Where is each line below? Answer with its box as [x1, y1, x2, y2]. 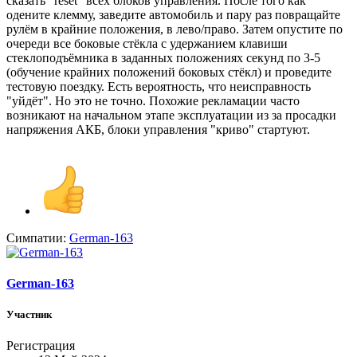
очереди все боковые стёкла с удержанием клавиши [6, 36, 288, 50]
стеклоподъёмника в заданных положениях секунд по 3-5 [6, 50, 320, 65]
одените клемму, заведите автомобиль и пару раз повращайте [6, 7, 340, 22]
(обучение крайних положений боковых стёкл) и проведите [6, 65, 331, 79]
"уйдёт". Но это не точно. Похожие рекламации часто [6, 93, 300, 108]
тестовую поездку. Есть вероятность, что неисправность [6, 79, 311, 93]
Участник [6, 308, 52, 321]
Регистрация [6, 339, 75, 353]
